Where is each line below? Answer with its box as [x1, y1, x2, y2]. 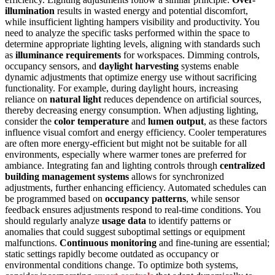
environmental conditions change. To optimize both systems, [5, 260, 238, 271]
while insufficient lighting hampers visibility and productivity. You [5, 17, 260, 28]
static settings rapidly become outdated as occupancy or [5, 249, 219, 260]
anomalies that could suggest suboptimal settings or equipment [5, 227, 245, 238]
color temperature [54, 116, 129, 127]
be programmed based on [5, 193, 105, 204]
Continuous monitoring [60, 238, 157, 249]
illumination [5, 6, 55, 17]
